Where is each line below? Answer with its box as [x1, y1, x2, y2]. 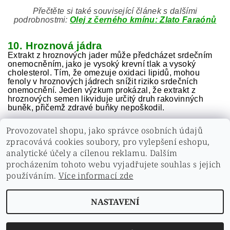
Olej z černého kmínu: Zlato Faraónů [70, 15, 217, 24]
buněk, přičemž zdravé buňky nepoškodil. [8, 103, 165, 112]
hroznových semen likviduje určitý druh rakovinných [8, 94, 204, 103]
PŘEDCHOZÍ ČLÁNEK [42, 148, 116, 158]
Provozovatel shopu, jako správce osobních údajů [6, 125, 203, 136]
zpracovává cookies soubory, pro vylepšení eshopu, [6, 136, 210, 147]
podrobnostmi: [13, 15, 70, 24]
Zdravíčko [37, 211, 65, 219]
